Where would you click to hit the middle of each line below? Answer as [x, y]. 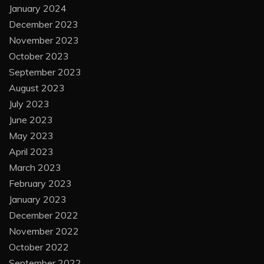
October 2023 [39, 56]
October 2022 [39, 247]
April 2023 [31, 151]
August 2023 [37, 88]
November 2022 [44, 231]
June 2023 [31, 119]
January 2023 [38, 199]
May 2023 [31, 135]
